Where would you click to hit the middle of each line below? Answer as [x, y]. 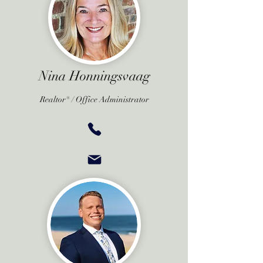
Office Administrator [112, 100]
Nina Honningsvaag [94, 76]
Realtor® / [57, 100]
